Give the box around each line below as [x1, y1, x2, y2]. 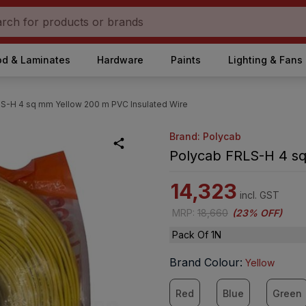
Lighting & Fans [227, 54, 303, 66]
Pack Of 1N [172, 229, 221, 240]
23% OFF [236, 207, 279, 219]
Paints [170, 54, 201, 66]
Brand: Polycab [169, 130, 241, 142]
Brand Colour [169, 255, 240, 269]
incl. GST [240, 189, 279, 201]
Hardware [97, 54, 144, 66]
